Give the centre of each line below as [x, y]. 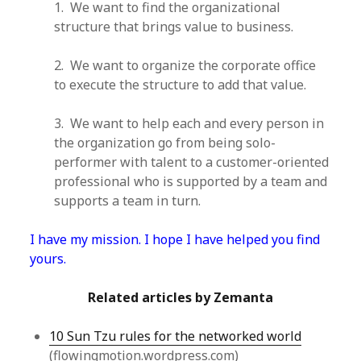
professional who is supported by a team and [191, 181]
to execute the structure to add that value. [180, 85]
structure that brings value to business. [174, 27]
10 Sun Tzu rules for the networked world [176, 336]
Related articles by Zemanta [180, 297]
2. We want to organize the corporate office [185, 65]
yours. [48, 259]
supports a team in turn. [128, 201]
